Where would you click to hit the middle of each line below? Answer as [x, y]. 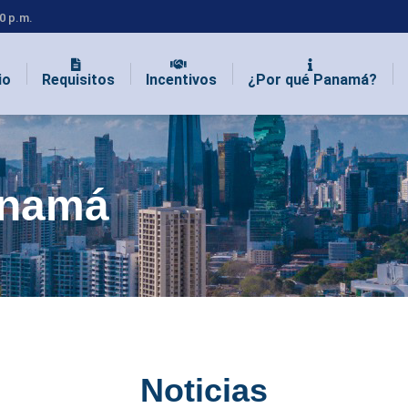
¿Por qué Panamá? [312, 80]
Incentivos [181, 80]
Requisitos [78, 80]
